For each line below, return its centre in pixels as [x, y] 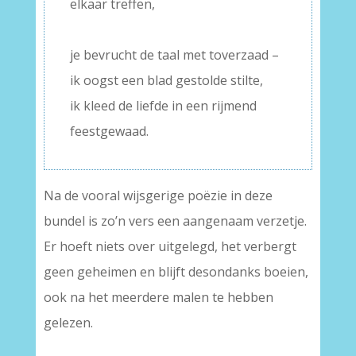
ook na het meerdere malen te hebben [158, 297]
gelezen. [68, 323]
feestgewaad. [109, 131]
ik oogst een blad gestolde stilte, [166, 80]
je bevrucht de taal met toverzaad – [174, 55]
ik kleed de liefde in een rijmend [163, 106]
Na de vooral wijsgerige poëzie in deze [158, 195]
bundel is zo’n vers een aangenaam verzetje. [175, 221]
